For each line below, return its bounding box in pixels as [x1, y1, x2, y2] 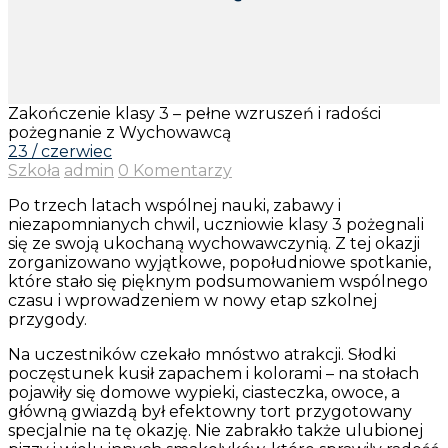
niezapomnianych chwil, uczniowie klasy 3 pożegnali [8, 214, 424, 234]
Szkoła [8, 160, 60, 180]
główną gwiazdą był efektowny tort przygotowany [8, 401, 412, 421]
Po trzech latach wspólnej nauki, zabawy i [8, 195, 341, 215]
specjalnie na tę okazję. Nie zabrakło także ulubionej [8, 420, 423, 440]
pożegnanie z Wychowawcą [8, 122, 231, 142]
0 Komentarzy [118, 160, 232, 180]
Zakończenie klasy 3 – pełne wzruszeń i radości [8, 103, 381, 123]
